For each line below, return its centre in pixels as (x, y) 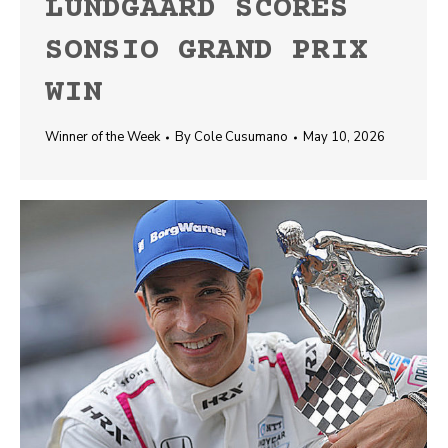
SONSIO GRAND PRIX (206, 51)
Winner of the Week (102, 137)
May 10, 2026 (344, 137)
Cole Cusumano (241, 137)
